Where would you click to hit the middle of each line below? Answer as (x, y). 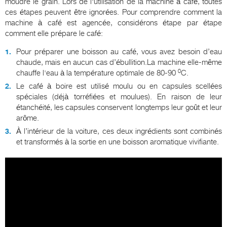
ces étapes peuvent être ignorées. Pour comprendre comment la (113, 12)
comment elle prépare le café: (54, 34)
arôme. (28, 118)
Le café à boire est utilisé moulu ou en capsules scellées (119, 86)
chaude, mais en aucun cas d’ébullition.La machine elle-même (119, 63)
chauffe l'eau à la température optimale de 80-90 (97, 73)
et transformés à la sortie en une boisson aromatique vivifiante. (118, 142)
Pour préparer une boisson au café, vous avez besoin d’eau (119, 52)
